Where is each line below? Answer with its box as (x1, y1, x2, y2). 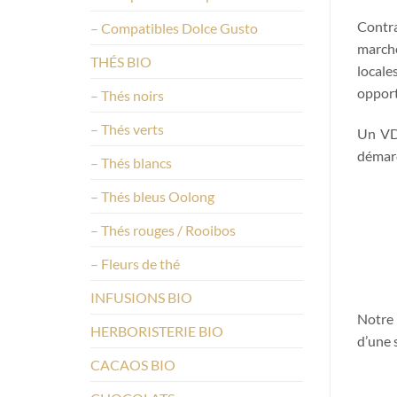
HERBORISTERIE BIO (90, 322, 223, 339)
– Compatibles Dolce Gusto (90, 19, 258, 36)
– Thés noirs (90, 86, 164, 104)
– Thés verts (90, 120, 164, 137)
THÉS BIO (90, 52, 152, 70)
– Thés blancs (90, 153, 172, 171)
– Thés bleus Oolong (90, 187, 214, 205)
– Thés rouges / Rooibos (90, 221, 236, 238)
